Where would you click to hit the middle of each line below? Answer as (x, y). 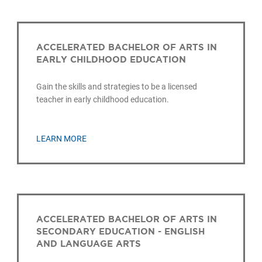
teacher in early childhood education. (103, 100)
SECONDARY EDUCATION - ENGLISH (121, 231)
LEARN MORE (62, 138)
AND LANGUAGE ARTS (89, 243)
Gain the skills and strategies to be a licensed (117, 87)
